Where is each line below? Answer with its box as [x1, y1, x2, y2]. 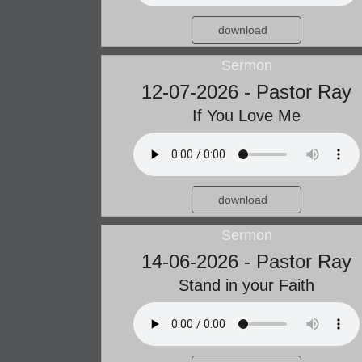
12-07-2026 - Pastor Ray [141, 81, 351, 103]
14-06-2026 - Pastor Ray [141, 250, 351, 272]
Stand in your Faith [179, 276, 314, 294]
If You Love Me [192, 107, 301, 124]
